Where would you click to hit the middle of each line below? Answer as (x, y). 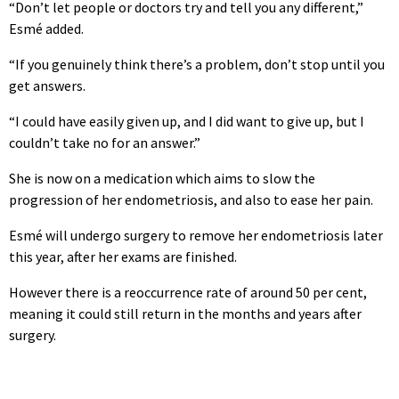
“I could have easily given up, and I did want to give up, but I (187, 121)
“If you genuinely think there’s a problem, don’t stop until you (197, 64)
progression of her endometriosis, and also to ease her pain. (191, 199)
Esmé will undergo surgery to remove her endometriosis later (196, 235)
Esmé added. (46, 28)
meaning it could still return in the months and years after (185, 313)
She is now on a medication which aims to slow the (162, 178)
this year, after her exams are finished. (123, 256)
